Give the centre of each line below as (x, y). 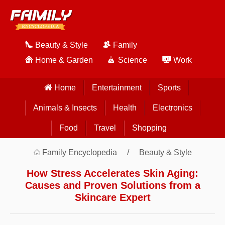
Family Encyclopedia (80, 152)
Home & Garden (64, 60)
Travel (105, 128)
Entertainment (117, 88)
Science (133, 60)
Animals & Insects (65, 108)
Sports (169, 88)
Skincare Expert (113, 197)
